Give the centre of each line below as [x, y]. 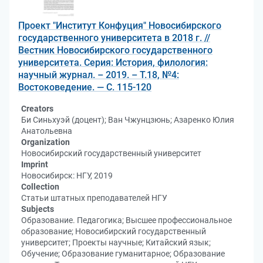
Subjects [38, 209]
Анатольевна [47, 131]
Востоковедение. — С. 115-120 [85, 87]
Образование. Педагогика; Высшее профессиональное [127, 220]
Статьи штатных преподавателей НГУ [94, 198]
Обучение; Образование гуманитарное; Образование [123, 254]
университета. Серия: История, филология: [113, 63]
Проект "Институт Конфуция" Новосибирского [120, 26]
